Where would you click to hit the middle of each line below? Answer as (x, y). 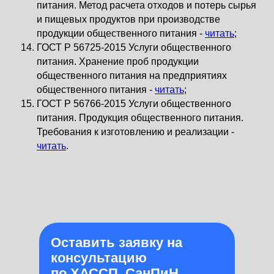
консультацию (99, 258)
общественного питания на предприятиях (132, 76)
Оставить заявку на (117, 243)
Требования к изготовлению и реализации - (135, 132)
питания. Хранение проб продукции (118, 61)
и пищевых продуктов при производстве (128, 19)
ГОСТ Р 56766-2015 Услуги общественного (134, 104)
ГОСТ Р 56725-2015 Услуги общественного (134, 47)
